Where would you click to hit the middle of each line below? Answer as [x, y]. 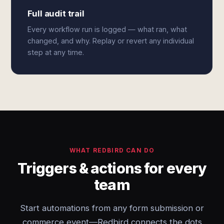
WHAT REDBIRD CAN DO [112, 150]
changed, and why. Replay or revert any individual [111, 41]
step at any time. [56, 52]
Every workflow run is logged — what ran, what [107, 29]
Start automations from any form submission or [112, 208]
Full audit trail [56, 13]
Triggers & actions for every [112, 168]
